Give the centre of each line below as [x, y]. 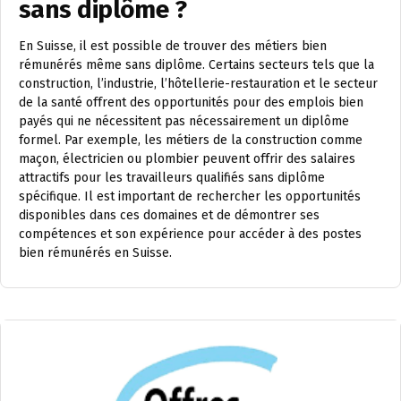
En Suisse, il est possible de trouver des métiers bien [173, 47]
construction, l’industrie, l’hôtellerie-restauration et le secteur [198, 84]
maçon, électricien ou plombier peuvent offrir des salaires [187, 159]
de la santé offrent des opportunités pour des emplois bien [191, 103]
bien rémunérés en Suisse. [95, 253]
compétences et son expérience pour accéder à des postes [190, 235]
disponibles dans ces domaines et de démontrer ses [169, 216]
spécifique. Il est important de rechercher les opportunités [190, 197]
